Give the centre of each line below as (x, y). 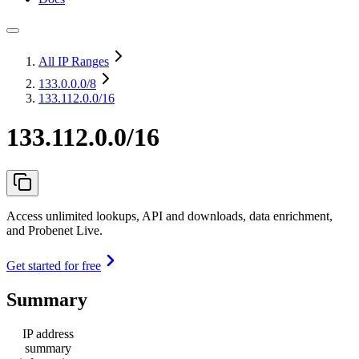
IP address (48, 333)
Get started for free (54, 265)
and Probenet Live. (54, 230)
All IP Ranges (74, 61)
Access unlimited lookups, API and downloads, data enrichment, (169, 216)
